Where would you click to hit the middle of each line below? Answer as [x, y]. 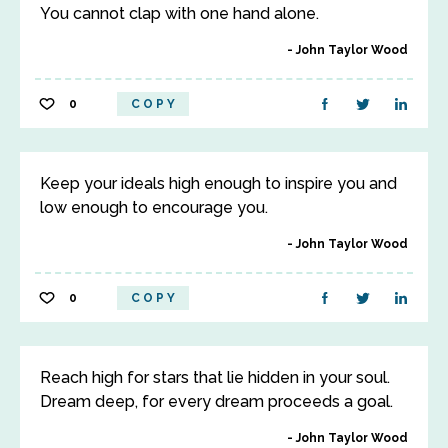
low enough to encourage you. [154, 207]
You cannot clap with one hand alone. [179, 13]
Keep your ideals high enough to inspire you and [218, 183]
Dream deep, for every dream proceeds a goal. [216, 401]
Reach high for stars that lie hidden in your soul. [215, 377]
